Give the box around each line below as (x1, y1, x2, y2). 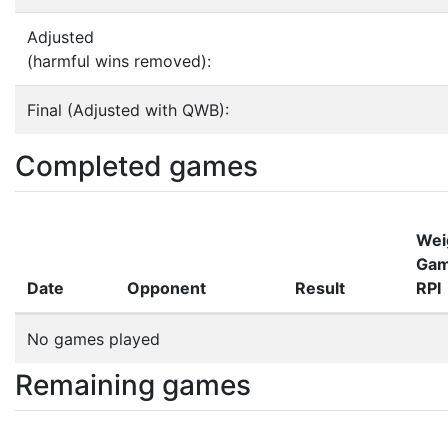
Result (295, 278, 345, 298)
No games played (27, 329, 160, 349)
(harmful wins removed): (27, 51, 211, 71)
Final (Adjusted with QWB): (27, 100, 229, 120)
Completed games (15, 149, 258, 183)
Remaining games (15, 368, 251, 402)
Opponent (127, 278, 206, 298)
